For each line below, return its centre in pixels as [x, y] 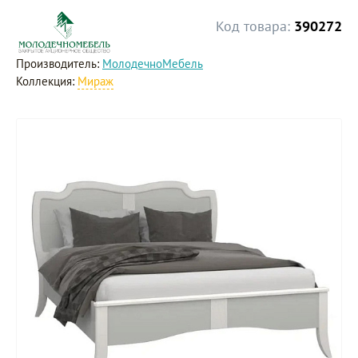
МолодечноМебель [153, 63]
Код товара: [253, 26]
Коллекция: [47, 81]
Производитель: [59, 63]
